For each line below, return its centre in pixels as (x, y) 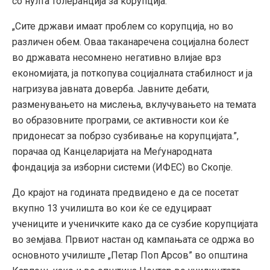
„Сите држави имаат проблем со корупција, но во (123, 26)
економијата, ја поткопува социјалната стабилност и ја (132, 73)
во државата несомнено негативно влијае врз (117, 57)
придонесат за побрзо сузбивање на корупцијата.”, (125, 136)
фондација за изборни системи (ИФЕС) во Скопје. (122, 167)
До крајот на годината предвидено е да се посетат (125, 192)
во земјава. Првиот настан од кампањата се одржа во (133, 239)
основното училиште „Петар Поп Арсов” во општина (130, 255)
